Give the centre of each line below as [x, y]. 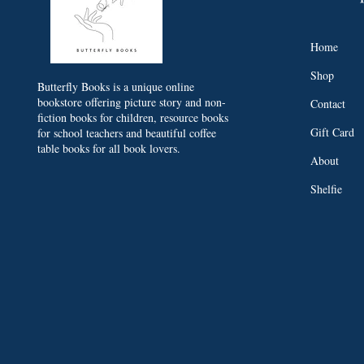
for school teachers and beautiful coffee [126, 133]
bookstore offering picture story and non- [131, 102]
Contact [327, 104]
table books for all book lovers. [108, 149]
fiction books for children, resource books [132, 118]
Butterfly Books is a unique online [115, 87]
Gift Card [332, 132]
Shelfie [326, 189]
